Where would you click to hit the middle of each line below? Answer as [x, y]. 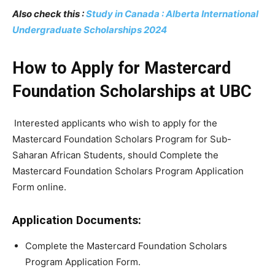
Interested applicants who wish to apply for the [116, 123]
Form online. [39, 187]
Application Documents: [77, 220]
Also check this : [49, 14]
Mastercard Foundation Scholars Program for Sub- [122, 139]
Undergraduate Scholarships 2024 [90, 30]
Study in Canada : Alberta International [172, 14]
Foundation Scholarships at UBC [132, 92]
